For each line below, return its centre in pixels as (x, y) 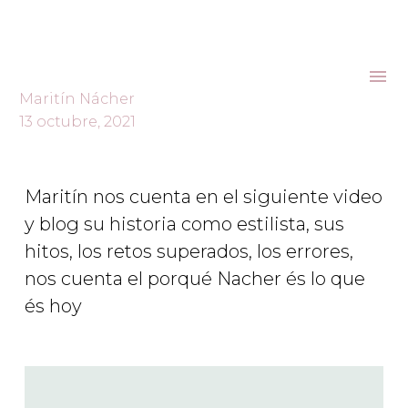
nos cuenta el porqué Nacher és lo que (195, 279)
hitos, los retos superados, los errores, (189, 251)
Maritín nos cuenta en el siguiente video (204, 197)
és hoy (53, 306)
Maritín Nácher (77, 99)
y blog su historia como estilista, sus (184, 224)
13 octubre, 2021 (77, 122)
